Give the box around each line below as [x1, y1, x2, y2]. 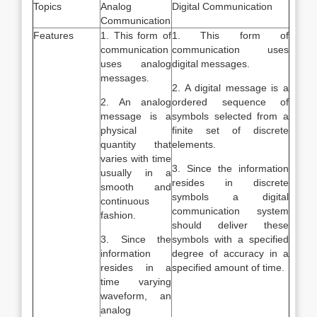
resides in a [100, 262, 171, 273]
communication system [172, 205, 289, 217]
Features [33, 30, 74, 41]
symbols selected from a [172, 110, 289, 122]
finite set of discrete [172, 125, 289, 136]
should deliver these [172, 219, 289, 231]
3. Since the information [172, 163, 289, 174]
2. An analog [100, 96, 171, 108]
